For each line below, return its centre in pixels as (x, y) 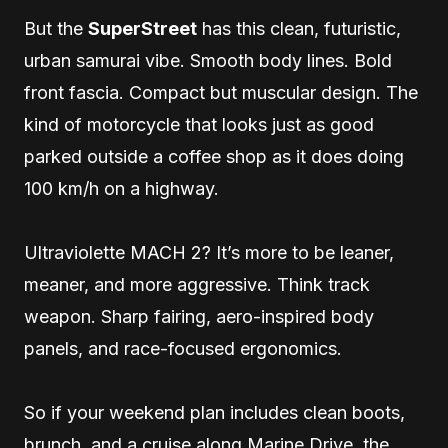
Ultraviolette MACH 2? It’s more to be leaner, (209, 252)
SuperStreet (142, 28)
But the (56, 28)
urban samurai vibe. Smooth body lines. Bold (208, 60)
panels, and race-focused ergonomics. (183, 348)
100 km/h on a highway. (121, 188)
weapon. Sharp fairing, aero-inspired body (199, 316)
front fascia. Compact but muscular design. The (221, 92)
